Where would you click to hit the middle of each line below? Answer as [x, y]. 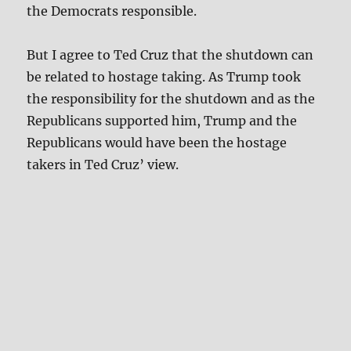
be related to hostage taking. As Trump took [164, 77]
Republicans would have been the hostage [157, 143]
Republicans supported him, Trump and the [162, 121]
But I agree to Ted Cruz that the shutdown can [170, 55]
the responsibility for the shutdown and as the [171, 99]
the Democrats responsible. [112, 11]
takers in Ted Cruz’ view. [103, 165]
